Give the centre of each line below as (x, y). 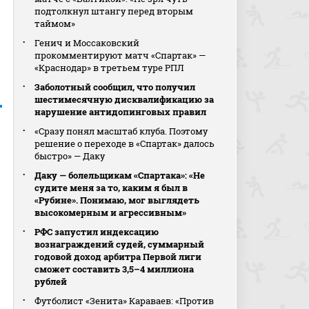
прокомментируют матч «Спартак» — (120, 55)
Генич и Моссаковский (87, 43)
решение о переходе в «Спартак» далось (125, 143)
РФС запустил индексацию (97, 232)
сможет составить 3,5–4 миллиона (114, 269)
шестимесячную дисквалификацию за (124, 99)
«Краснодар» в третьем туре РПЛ (110, 68)
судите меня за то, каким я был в (111, 188)
